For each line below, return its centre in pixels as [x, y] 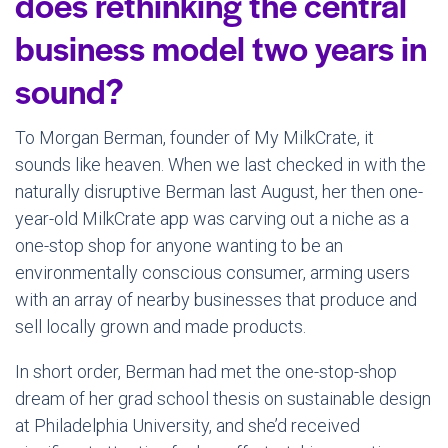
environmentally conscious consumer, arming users [212, 272]
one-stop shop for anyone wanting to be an [179, 245]
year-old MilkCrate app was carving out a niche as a [212, 218]
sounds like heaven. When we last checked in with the [220, 164]
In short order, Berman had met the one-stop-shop [206, 371]
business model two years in [221, 46]
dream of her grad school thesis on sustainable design [223, 398]
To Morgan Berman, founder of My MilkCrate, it [194, 137]
